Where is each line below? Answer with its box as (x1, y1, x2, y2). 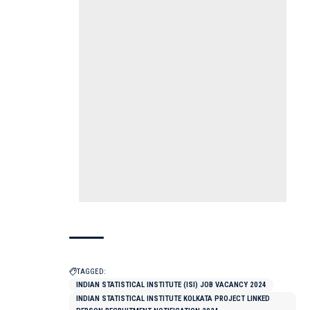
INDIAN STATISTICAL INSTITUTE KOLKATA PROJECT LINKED (76, 294, 270, 304)
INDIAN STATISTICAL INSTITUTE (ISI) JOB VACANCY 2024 (76, 280, 266, 290)
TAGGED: (77, 267, 106, 277)
